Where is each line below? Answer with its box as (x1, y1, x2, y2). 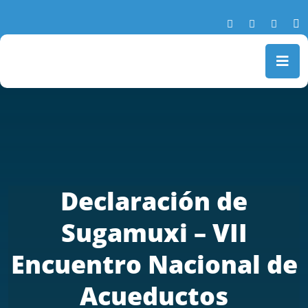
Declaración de (60, 184, 247, 218)
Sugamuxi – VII (60, 216, 247, 250)
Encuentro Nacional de (10, 247, 298, 281)
